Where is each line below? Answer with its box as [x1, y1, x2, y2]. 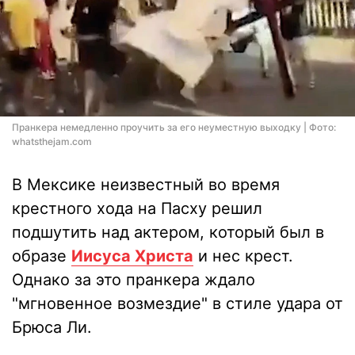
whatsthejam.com [12, 136, 92, 147]
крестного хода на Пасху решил [12, 199, 262, 218]
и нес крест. [193, 246, 293, 265]
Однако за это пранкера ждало [12, 270, 255, 289]
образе [12, 246, 71, 265]
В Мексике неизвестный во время [12, 175, 280, 194]
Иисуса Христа [71, 246, 193, 265]
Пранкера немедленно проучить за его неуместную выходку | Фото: [12, 121, 336, 133]
